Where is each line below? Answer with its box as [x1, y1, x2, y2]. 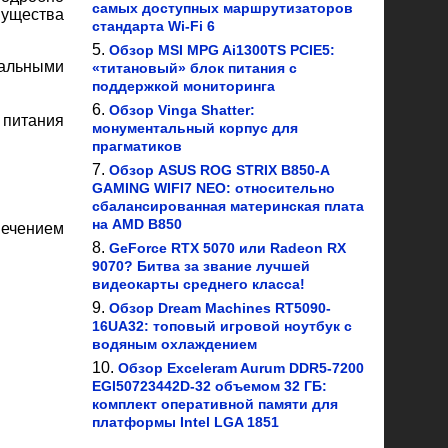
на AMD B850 [92, 216, 182, 232]
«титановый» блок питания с [92, 60, 297, 76]
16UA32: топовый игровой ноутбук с [92, 318, 352, 334]
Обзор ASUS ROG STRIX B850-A [109, 162, 329, 178]
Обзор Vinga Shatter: [109, 102, 255, 118]
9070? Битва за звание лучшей [92, 258, 310, 274]
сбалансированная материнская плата [92, 198, 364, 214]
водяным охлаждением [92, 336, 257, 352]
